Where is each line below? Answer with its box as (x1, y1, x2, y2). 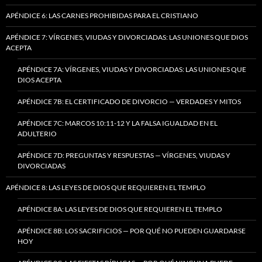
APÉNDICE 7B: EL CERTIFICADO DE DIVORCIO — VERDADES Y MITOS (18, 96, 241, 106)
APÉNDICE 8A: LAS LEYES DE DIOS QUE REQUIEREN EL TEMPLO (18, 204, 222, 213)
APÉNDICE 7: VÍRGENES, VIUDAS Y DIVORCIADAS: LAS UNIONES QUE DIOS (6, 32, 248, 42)
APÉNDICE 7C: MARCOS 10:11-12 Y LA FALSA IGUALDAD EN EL (18, 118, 218, 127)
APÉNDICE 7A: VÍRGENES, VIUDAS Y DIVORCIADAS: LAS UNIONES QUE (18, 64, 246, 74)
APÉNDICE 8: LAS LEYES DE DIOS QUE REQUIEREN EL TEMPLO (6, 182, 206, 192)
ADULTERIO (18, 129, 57, 138)
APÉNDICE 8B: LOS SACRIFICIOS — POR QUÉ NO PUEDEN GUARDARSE (18, 226, 246, 235)
